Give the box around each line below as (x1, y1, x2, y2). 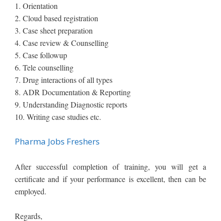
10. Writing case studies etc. (15, 111, 101, 122)
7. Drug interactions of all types (15, 74, 112, 85)
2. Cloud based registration (15, 12, 98, 23)
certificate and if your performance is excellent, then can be (15, 173, 206, 184)
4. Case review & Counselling (15, 37, 109, 48)
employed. (15, 185, 46, 196)
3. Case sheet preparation (15, 25, 93, 36)
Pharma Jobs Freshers (15, 136, 100, 147)
